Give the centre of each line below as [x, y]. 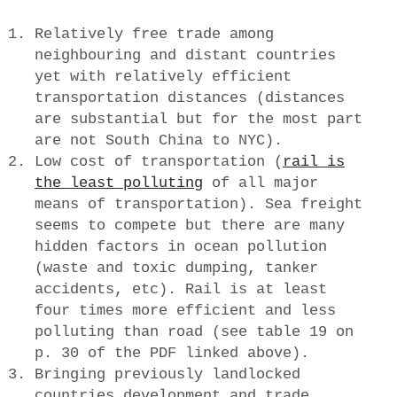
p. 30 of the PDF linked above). [171, 353]
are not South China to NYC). [158, 140]
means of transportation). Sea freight [198, 204]
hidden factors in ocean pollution [180, 246]
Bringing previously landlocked [167, 374]
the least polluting [118, 183]
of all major [260, 183]
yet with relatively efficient [163, 76]
